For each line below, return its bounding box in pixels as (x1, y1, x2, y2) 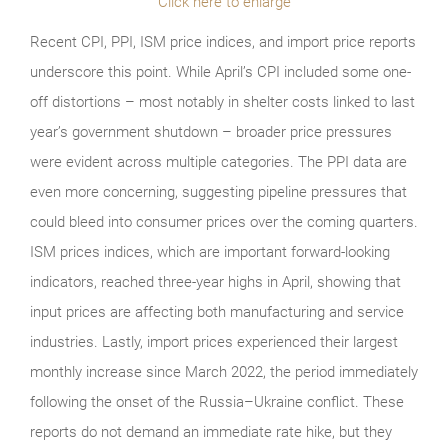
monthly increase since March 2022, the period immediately (30, 362, 418, 381)
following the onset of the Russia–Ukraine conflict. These (30, 392, 404, 411)
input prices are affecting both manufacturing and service (30, 302, 404, 321)
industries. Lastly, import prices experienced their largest (30, 332, 398, 351)
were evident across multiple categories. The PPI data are (30, 152, 407, 171)
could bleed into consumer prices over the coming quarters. (30, 212, 418, 231)
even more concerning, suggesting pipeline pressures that (30, 182, 407, 201)
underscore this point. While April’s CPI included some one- (30, 62, 411, 81)
